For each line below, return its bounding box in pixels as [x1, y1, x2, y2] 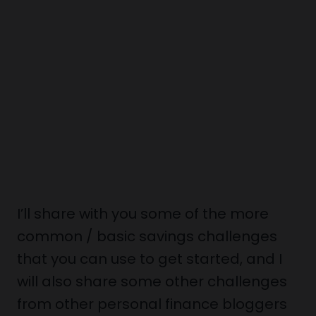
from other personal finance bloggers [17, 294, 287, 314]
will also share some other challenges [17, 272, 287, 291]
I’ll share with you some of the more [17, 204, 269, 224]
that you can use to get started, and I [17, 249, 282, 269]
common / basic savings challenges [17, 226, 277, 246]
